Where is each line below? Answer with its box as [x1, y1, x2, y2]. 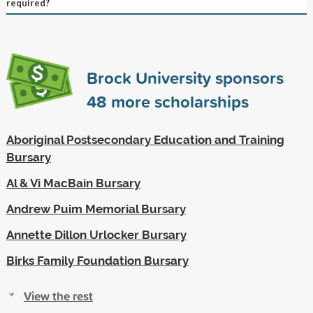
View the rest [23, 286, 93, 305]
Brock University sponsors [86, 65, 284, 89]
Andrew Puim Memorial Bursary [6, 201, 186, 216]
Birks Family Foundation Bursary [6, 253, 189, 268]
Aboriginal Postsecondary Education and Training [6, 132, 284, 147]
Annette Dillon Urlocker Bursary [6, 227, 187, 242]
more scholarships [106, 89, 249, 113]
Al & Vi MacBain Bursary [6, 175, 140, 190]
